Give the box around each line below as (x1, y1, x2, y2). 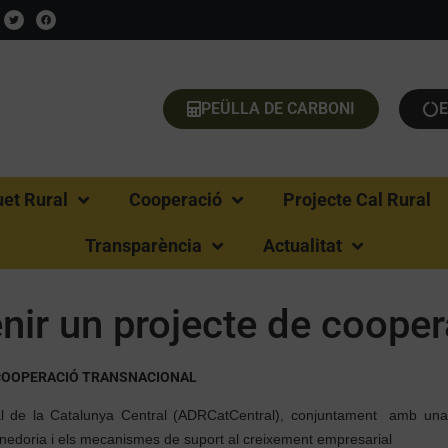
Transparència (85, 235, 202, 256)
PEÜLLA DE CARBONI (201, 98, 356, 118)
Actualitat (263, 235, 342, 256)
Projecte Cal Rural (283, 189, 431, 210)
